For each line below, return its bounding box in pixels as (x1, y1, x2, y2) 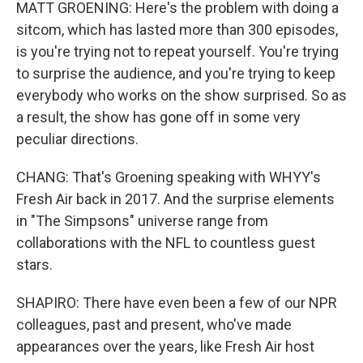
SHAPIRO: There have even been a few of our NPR (16, 294, 337, 311)
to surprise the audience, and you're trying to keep (16, 65, 335, 82)
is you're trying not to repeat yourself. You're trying (16, 43, 339, 60)
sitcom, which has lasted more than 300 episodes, (16, 21, 338, 38)
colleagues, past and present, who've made (16, 316, 292, 333)
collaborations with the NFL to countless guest (16, 234, 315, 251)
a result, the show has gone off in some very (16, 109, 301, 126)
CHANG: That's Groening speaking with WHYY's (16, 169, 321, 186)
